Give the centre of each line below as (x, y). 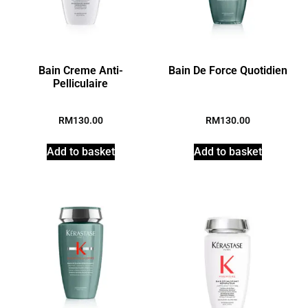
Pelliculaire (80, 84)
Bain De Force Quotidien (228, 71)
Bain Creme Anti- (80, 71)
